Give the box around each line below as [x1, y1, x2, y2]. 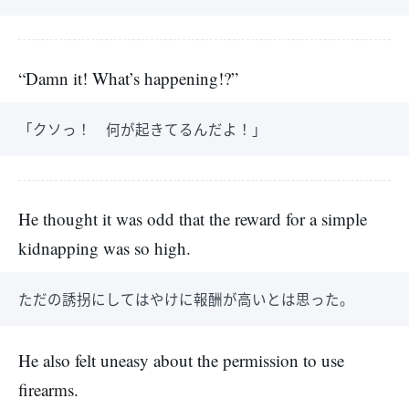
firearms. [18, 378, 79, 401]
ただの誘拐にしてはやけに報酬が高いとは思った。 [18, 288, 354, 309]
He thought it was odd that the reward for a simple [18, 207, 367, 230]
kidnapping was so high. [18, 236, 191, 259]
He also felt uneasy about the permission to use [18, 349, 344, 372]
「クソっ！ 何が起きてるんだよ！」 [18, 119, 267, 139]
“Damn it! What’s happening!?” [18, 67, 238, 89]
